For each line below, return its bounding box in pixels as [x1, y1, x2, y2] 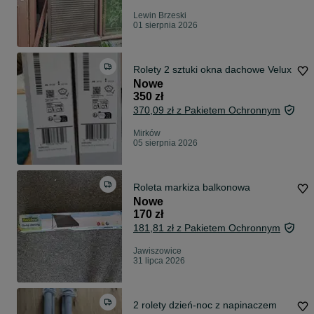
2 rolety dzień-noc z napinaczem [133, 299, 277, 311]
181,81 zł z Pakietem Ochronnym [133, 222, 280, 234]
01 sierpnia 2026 [133, 20, 198, 31]
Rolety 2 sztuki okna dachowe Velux [133, 64, 292, 76]
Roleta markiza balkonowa [133, 182, 250, 193]
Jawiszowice [133, 246, 182, 257]
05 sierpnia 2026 [133, 138, 198, 149]
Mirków [133, 128, 161, 139]
